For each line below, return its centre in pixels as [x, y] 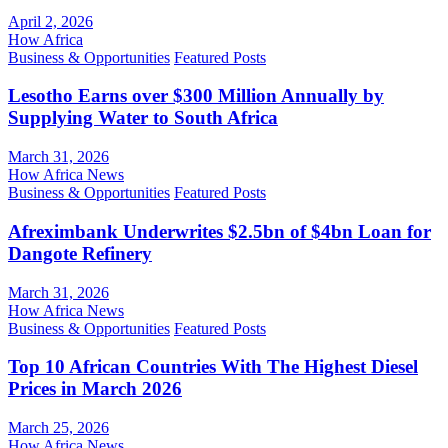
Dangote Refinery [80, 253]
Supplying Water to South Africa [143, 118]
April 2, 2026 [50, 21]
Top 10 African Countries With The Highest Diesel [213, 367]
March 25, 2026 [58, 428]
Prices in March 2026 [95, 389]
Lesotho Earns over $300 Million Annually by [196, 96]
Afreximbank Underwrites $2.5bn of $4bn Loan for [219, 231]
